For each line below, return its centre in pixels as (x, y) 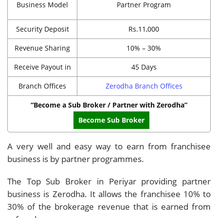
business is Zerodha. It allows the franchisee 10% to (109, 194)
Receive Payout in (42, 67)
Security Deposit (42, 29)
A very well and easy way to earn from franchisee (109, 146)
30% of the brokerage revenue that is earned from (109, 206)
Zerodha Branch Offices (144, 86)
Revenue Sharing (42, 48)
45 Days (144, 67)
